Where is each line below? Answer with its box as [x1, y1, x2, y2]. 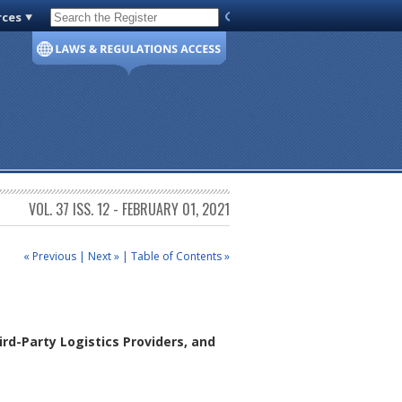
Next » [88, 248, 119, 264]
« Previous [23, 248, 76, 264]
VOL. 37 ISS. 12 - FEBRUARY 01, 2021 [29, 198, 230, 221]
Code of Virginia [57, 13, 144, 29]
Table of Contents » [131, 248, 230, 264]
